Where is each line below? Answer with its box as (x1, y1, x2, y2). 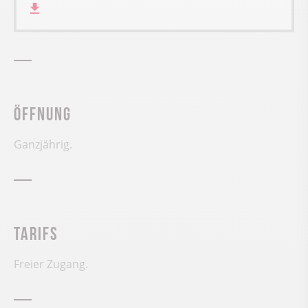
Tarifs (14, 223, 58, 241)
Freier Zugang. (14, 256, 88, 272)
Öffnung (14, 103, 71, 122)
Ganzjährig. (14, 137, 72, 153)
